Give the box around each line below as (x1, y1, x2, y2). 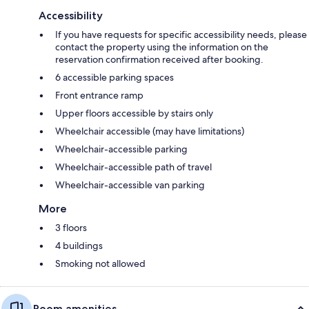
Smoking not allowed (55, 257, 146, 270)
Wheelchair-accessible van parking (55, 179, 205, 192)
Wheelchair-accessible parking (55, 143, 188, 156)
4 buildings (55, 239, 103, 252)
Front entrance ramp (55, 89, 143, 102)
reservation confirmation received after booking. (55, 53, 263, 66)
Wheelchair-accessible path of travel (55, 161, 212, 174)
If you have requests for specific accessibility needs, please (55, 28, 307, 41)
